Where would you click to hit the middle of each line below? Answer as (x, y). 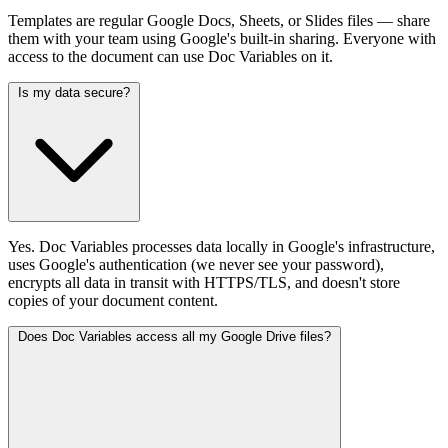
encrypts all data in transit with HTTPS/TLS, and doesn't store (204, 282)
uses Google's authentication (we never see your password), (196, 264)
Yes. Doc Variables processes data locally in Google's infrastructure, (221, 246)
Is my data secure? (74, 92)
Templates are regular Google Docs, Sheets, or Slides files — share (219, 20)
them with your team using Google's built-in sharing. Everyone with (222, 38)
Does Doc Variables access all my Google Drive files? (174, 336)
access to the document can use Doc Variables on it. (170, 56)
